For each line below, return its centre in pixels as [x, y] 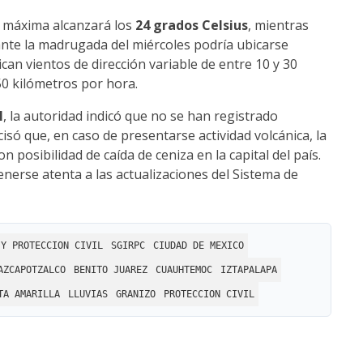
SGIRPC [128, 246]
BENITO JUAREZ [111, 270]
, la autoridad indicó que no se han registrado [141, 116]
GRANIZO [136, 295]
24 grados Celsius [192, 26]
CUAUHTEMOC [184, 270]
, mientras [278, 26]
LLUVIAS [88, 295]
